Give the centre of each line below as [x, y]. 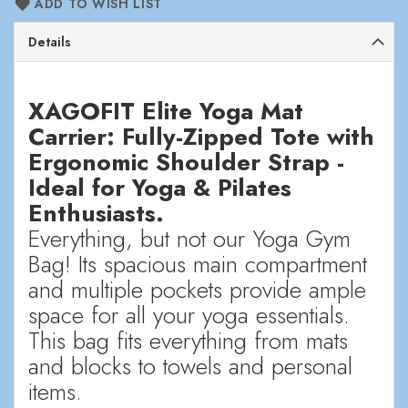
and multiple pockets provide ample [197, 289]
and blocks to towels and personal [190, 366]
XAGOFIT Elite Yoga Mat [166, 111]
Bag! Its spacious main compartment [198, 264]
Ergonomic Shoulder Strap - [186, 162]
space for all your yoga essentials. [189, 315]
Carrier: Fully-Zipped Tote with [201, 136]
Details [50, 41]
